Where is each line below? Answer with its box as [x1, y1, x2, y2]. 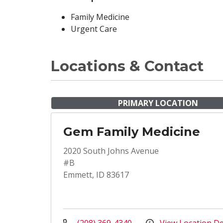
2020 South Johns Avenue [63, 145, 159, 156]
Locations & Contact [51, 57, 204, 75]
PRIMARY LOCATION [117, 98, 198, 109]
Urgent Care [71, 23, 117, 34]
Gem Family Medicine [63, 124, 200, 139]
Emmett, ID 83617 [63, 169, 129, 180]
